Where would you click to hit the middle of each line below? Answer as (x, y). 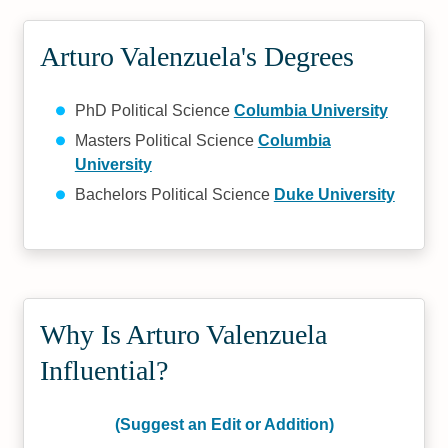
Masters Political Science (166, 140)
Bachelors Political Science (174, 194)
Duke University (334, 194)
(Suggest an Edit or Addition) (224, 424)
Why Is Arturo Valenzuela (184, 334)
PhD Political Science (154, 110)
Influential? (104, 370)
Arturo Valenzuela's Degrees (197, 56)
